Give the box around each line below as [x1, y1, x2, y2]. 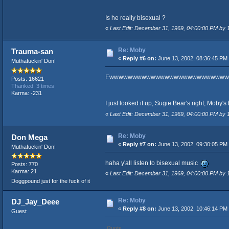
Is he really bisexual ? [105, 14, 166, 22]
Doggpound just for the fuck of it [11, 178, 90, 185]
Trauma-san [11, 47, 54, 56]
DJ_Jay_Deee [11, 197, 60, 207]
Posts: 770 [11, 161, 38, 167]
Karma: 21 [11, 168, 37, 174]
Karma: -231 [11, 89, 42, 96]
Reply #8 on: [122, 205, 156, 212]
